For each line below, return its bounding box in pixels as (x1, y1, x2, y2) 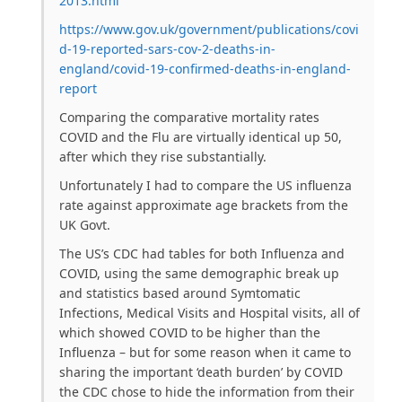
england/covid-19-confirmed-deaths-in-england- (59, 60, 351, 78)
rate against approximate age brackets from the (59, 197, 348, 214)
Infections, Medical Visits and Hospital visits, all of (59, 304, 360, 322)
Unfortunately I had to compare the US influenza (59, 177, 352, 195)
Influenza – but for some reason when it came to (59, 344, 351, 362)
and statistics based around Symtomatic (59, 284, 301, 302)
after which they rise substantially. (59, 148, 267, 166)
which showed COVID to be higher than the (59, 324, 320, 342)
